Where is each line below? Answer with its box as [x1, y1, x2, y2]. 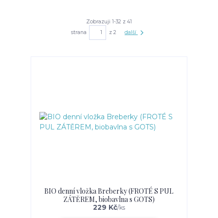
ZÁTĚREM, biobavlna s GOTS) [63, 195, 155, 204]
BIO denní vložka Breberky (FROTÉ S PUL [44, 186, 174, 196]
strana [71, 29, 87, 36]
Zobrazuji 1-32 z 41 [86, 18, 132, 25]
